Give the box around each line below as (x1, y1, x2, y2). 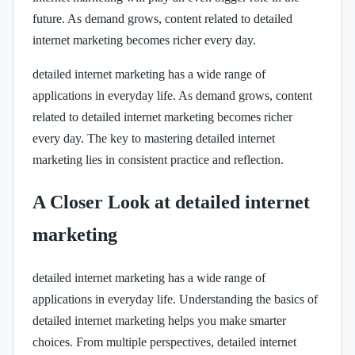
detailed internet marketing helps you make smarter (32, 313, 286, 327)
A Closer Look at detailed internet (32, 191, 310, 212)
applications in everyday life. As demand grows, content (32, 88, 312, 102)
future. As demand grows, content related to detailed (32, 11, 292, 25)
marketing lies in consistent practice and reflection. (32, 152, 284, 166)
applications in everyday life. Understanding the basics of (32, 292, 318, 306)
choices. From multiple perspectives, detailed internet (32, 334, 296, 349)
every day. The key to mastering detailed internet (32, 131, 275, 145)
